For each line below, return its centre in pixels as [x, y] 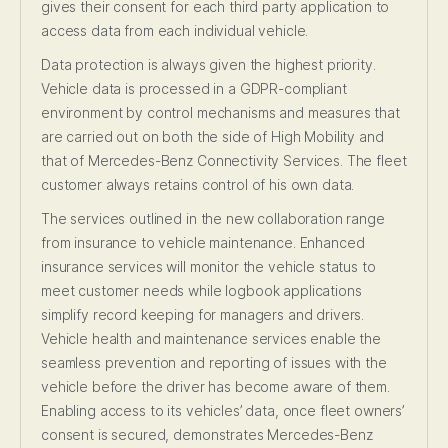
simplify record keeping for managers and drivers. [203, 315]
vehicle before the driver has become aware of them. [215, 387]
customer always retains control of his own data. [198, 185]
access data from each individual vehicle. [175, 31]
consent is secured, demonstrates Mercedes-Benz [207, 435]
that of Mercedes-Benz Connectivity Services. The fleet [224, 161]
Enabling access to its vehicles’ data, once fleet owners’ [223, 411]
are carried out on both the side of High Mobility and [212, 137]
